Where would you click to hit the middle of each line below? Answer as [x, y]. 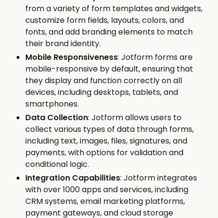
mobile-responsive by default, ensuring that [109, 69]
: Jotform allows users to [135, 118]
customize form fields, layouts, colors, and [105, 20]
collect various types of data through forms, [109, 129]
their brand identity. [63, 44]
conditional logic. [57, 164]
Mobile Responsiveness [72, 57]
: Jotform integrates [159, 178]
